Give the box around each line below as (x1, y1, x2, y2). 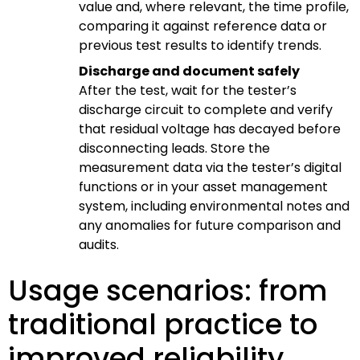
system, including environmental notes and (79, 196, 350, 215)
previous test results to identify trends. (79, 35, 321, 55)
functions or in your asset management (79, 177, 328, 196)
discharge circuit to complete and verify (79, 100, 333, 119)
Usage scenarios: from (8, 270, 327, 310)
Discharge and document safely (79, 61, 300, 80)
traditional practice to (8, 304, 317, 344)
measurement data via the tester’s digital (79, 157, 342, 177)
